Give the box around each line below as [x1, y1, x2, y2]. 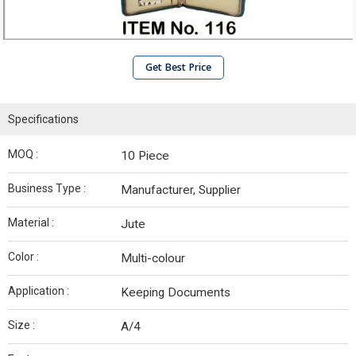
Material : [8, 216, 54, 229]
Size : [8, 319, 35, 331]
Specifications [8, 113, 79, 126]
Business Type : [8, 182, 86, 195]
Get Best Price [145, 60, 211, 74]
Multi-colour [121, 251, 185, 265]
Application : [8, 284, 69, 297]
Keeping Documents [121, 285, 230, 300]
